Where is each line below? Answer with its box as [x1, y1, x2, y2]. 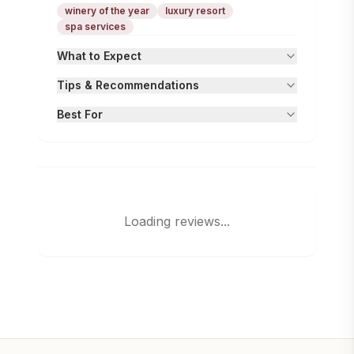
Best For [57, 107, 103, 121]
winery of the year [65, 5, 149, 17]
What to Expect [57, 49, 141, 62]
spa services [65, 21, 126, 32]
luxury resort [165, 5, 225, 17]
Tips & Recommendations [57, 78, 199, 92]
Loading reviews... [124, 213, 230, 229]
